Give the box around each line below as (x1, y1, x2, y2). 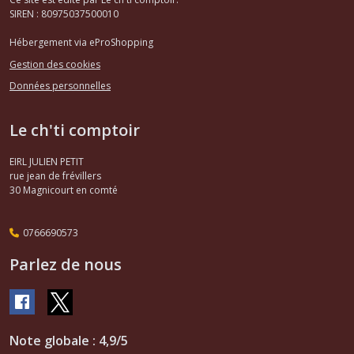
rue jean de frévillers (9, 169, 101, 183)
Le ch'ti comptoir (9, 119, 140, 141)
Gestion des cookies (9, 57, 100, 71)
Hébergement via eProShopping (9, 36, 153, 49)
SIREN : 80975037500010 (9, 7, 119, 21)
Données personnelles (9, 79, 111, 93)
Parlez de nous (9, 254, 122, 276)
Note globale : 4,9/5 (9, 331, 128, 349)
